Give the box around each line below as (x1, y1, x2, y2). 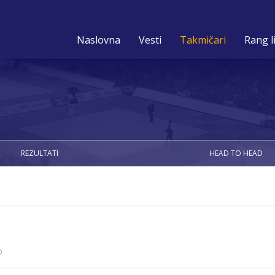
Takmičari (180, 33, 226, 47)
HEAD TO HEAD (209, 147, 263, 158)
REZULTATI (20, 147, 58, 158)
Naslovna (77, 33, 120, 47)
